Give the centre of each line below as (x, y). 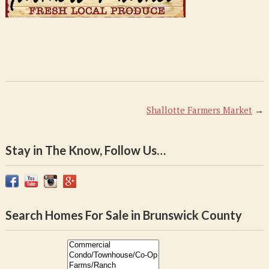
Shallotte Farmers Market (200, 110)
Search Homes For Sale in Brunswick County (123, 215)
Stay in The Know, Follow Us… (85, 150)
